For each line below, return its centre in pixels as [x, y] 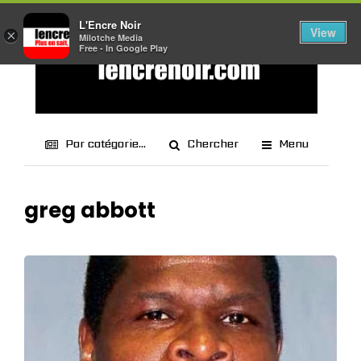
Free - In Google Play [123, 48]
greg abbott [90, 210]
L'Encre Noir [110, 25]
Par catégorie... [105, 143]
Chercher [212, 143]
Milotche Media [111, 38]
